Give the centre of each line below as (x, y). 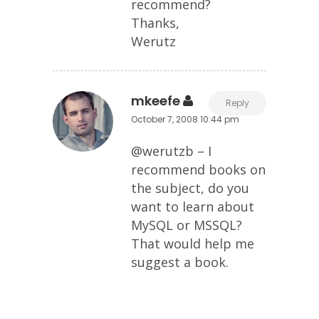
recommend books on (198, 169)
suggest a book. (180, 262)
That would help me (193, 244)
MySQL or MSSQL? (187, 225)
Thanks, (155, 23)
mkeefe (156, 101)
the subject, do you (190, 188)
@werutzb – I (171, 151)
